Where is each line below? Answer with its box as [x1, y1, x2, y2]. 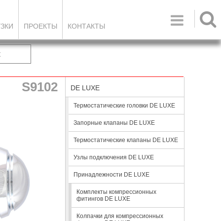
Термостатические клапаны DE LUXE [74, 137, 178, 144]
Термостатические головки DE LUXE [74, 102, 175, 109]
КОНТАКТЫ [68, 22, 105, 30]
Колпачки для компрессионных [76, 213, 163, 220]
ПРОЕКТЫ [24, 22, 57, 30]
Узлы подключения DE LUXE [74, 154, 154, 161]
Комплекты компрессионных [76, 188, 156, 195]
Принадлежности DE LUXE [74, 171, 149, 178]
